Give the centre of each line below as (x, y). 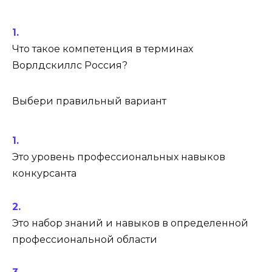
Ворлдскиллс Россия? (70, 65)
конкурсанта (44, 174)
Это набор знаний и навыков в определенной (130, 223)
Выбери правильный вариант (89, 101)
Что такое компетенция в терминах (103, 49)
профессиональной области (85, 239)
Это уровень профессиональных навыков (119, 157)
